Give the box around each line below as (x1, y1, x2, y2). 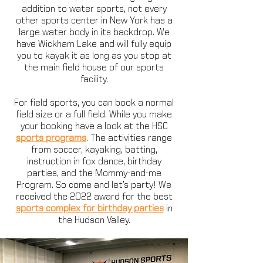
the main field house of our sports (24, 63, 164, 73)
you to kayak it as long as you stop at (16, 51, 171, 61)
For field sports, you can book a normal (14, 98, 174, 108)
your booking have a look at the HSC (20, 122, 168, 131)
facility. (80, 75, 108, 85)
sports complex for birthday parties (15, 204, 164, 214)
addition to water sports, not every (21, 4, 167, 14)
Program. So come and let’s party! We (16, 180, 171, 190)
